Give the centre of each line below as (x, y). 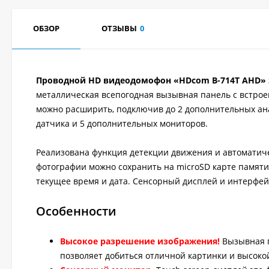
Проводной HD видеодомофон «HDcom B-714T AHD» (151, 80)
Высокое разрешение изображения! (140, 241)
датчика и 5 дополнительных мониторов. (122, 123)
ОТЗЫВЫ (119, 28)
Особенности (76, 211)
